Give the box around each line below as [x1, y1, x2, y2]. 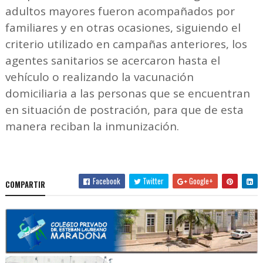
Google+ [187, 174, 214, 187]
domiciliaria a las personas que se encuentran [5, 85, 250, 101]
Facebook [91, 174, 121, 187]
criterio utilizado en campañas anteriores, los [5, 36, 247, 52]
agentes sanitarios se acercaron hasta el [5, 52, 220, 68]
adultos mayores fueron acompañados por [5, 3, 235, 19]
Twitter [141, 174, 164, 187]
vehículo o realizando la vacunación [5, 69, 194, 85]
